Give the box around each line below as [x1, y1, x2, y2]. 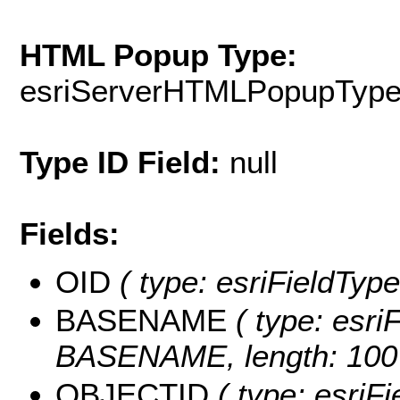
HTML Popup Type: [20, 37, 297, 72]
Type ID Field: [20, 144, 229, 179]
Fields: [20, 215, 120, 251]
